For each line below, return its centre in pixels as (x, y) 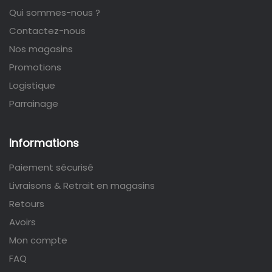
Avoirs (22, 222)
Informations (44, 143)
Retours (27, 204)
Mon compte (38, 240)
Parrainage (34, 104)
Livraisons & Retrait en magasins (82, 186)
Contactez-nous (47, 31)
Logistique (32, 86)
